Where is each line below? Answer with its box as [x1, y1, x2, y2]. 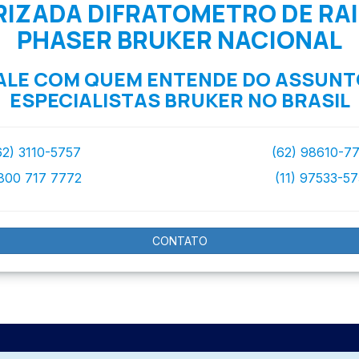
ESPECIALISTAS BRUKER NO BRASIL [9, 86, 350, 113]
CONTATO [151, 233, 208, 248]
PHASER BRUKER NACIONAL [17, 22, 342, 56]
